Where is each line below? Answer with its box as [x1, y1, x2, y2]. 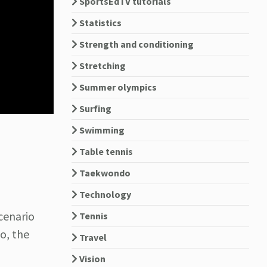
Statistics [77, 17, 122, 29]
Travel [77, 231, 107, 243]
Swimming [77, 124, 125, 136]
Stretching [77, 60, 126, 72]
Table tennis [77, 145, 133, 157]
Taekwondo [77, 167, 131, 179]
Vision [77, 253, 105, 265]
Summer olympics [77, 81, 157, 93]
